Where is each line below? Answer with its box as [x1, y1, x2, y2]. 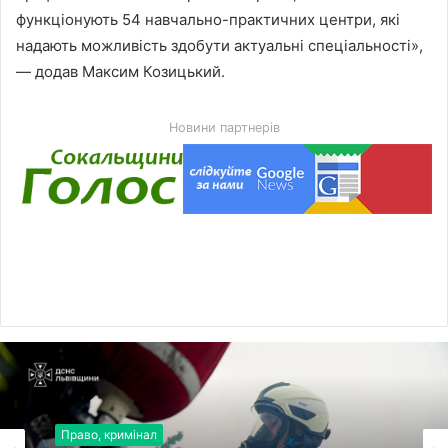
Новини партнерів [168, 120, 280, 136]
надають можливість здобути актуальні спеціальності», [16, 36, 423, 56]
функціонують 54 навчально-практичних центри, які [16, 10, 400, 30]
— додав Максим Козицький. [16, 62, 225, 82]
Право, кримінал [61, 426, 157, 442]
